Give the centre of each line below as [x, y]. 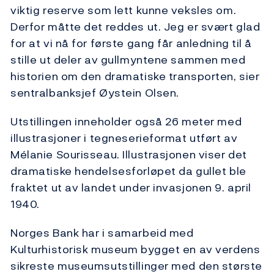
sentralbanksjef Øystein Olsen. [95, 93]
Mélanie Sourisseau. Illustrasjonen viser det [129, 155]
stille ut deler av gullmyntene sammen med [128, 60]
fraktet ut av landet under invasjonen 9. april [131, 188]
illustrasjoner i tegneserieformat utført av [124, 138]
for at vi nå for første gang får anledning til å [131, 43]
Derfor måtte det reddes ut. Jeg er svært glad [135, 27]
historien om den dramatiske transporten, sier [135, 76]
